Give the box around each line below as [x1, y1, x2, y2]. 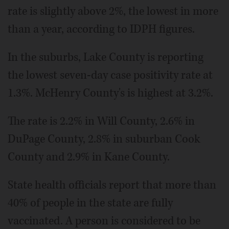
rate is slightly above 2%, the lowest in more [8, 4, 218, 19]
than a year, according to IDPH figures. [8, 21, 195, 37]
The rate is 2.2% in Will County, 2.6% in [8, 113, 195, 129]
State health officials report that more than [8, 177, 216, 193]
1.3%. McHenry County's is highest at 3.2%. [8, 85, 213, 101]
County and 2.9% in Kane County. [8, 149, 170, 165]
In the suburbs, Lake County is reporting [8, 50, 203, 65]
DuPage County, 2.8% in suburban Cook [8, 131, 200, 147]
